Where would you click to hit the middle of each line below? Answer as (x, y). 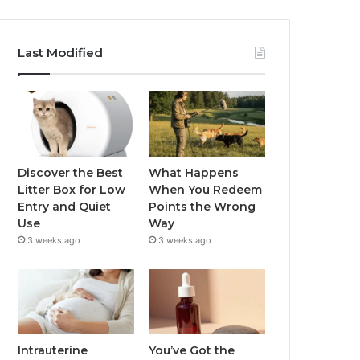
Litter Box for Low (72, 189)
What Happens (194, 172)
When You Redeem (206, 189)
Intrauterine (53, 351)
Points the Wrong (202, 206)
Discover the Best (71, 172)
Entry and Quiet (65, 206)
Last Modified (61, 52)
